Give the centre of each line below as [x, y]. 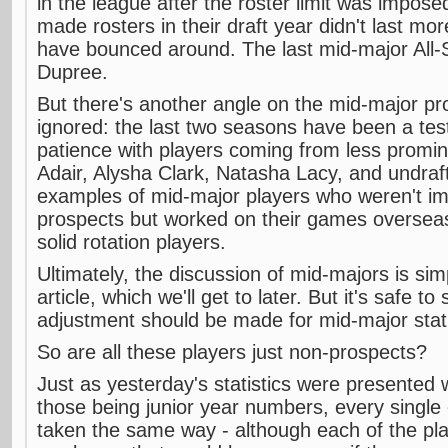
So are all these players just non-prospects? [232, 352]
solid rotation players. [131, 242]
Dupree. [72, 72]
